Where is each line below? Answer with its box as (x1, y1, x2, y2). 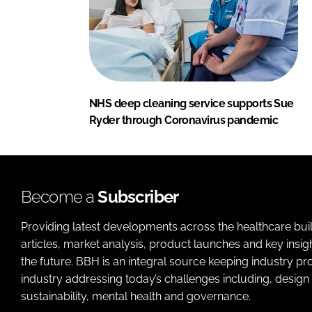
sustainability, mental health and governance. (21, 289, 251, 303)
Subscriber (97, 186, 179, 207)
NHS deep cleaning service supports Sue (89, 96, 294, 110)
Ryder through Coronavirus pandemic (89, 113, 278, 127)
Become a (21, 186, 98, 207)
